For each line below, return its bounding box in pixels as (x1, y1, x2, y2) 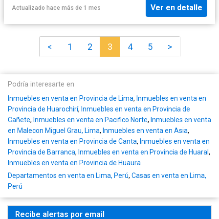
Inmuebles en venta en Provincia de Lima (8, 94, 133, 103)
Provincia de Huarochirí (8, 105, 78, 113)
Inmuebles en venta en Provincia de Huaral (78, 148, 209, 156)
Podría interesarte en (8, 80, 74, 89)
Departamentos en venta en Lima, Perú (8, 172, 129, 180)
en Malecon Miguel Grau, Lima (8, 127, 100, 135)
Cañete (8, 116, 30, 124)
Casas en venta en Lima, (131, 172, 206, 180)
